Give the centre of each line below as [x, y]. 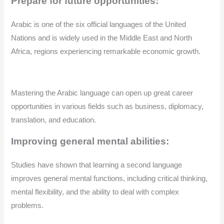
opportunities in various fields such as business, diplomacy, [107, 107]
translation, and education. [54, 120]
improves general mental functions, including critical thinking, [109, 179]
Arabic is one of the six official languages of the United [99, 25]
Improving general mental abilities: [91, 141]
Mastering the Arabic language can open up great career [102, 93]
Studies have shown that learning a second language [97, 165]
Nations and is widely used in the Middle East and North [102, 38]
